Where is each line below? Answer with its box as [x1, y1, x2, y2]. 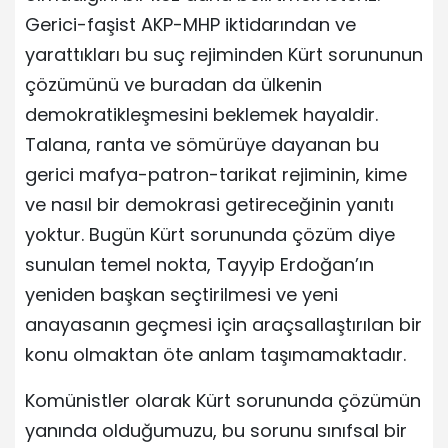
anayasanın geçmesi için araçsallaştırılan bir [25, 311, 422, 337]
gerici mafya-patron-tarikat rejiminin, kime [25, 161, 407, 187]
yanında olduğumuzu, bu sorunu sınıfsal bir [25, 417, 407, 443]
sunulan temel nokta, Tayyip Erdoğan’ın [25, 251, 374, 277]
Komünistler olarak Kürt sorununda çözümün [25, 387, 421, 413]
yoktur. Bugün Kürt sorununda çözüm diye [25, 221, 395, 247]
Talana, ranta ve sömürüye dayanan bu [25, 131, 379, 157]
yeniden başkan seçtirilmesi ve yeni [25, 281, 338, 307]
